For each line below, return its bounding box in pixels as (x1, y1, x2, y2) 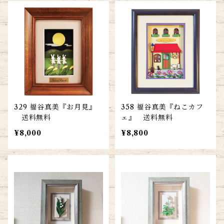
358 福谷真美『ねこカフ (121, 102, 203, 111)
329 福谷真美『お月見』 (14, 102, 96, 111)
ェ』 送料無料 (121, 113, 173, 122)
